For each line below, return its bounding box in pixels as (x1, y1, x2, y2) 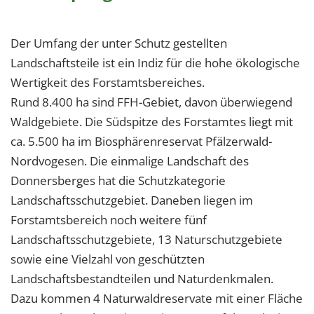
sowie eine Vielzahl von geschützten (11, 251, 205, 268)
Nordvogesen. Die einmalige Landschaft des (11, 153, 249, 170)
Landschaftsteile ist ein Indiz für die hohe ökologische (11, 55, 300, 71)
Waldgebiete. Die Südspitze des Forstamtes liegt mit (11, 114, 293, 130)
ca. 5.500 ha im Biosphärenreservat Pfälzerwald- (11, 133, 272, 150)
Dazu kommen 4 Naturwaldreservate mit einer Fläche (11, 290, 303, 307)
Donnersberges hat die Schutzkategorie (11, 172, 226, 189)
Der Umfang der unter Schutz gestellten (11, 35, 227, 52)
